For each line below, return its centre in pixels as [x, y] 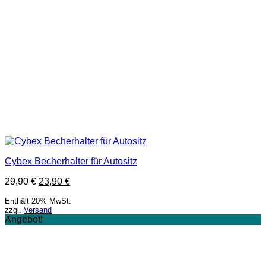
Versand [38, 210]
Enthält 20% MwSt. [38, 201]
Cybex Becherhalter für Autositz [71, 161]
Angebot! [24, 219]
